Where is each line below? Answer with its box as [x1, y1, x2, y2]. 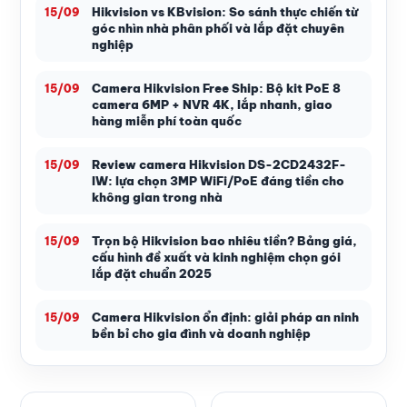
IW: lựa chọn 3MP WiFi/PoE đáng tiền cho [92, 174, 344, 188]
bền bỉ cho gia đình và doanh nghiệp [92, 326, 311, 341]
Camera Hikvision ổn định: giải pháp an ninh [92, 310, 359, 324]
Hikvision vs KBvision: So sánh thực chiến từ [92, 5, 358, 19]
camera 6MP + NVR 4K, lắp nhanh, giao [92, 97, 333, 112]
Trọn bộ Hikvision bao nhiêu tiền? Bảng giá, [92, 233, 357, 248]
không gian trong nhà [92, 190, 223, 204]
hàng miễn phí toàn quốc [92, 114, 242, 128]
